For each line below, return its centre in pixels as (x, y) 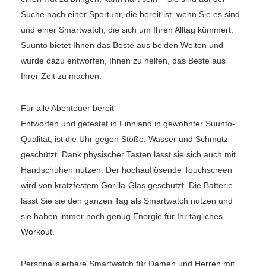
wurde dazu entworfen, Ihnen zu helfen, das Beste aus (123, 61)
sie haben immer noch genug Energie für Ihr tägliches (122, 216)
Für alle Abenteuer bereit (67, 108)
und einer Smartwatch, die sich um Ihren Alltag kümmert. (127, 30)
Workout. (38, 232)
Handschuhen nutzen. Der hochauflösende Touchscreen (126, 170)
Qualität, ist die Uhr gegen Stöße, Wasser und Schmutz (124, 139)
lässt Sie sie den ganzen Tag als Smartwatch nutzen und (127, 201)
